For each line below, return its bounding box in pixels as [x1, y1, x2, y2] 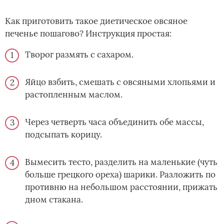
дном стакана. [25, 194, 83, 205]
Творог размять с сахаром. [25, 49, 133, 60]
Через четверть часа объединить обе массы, [25, 116, 204, 128]
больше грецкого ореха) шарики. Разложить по [25, 169, 215, 180]
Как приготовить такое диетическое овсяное [5, 15, 187, 27]
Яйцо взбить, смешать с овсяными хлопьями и [25, 76, 215, 88]
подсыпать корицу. [25, 129, 102, 140]
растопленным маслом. [25, 89, 122, 100]
